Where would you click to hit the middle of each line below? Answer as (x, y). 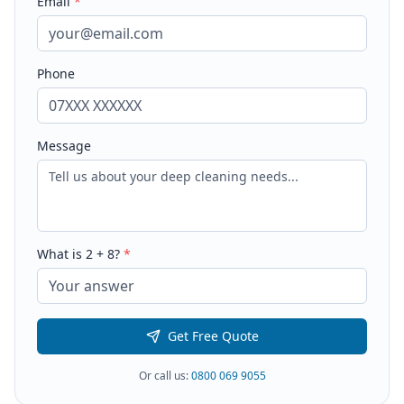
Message (64, 146)
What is (61, 254)
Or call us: (165, 376)
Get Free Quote (213, 336)
